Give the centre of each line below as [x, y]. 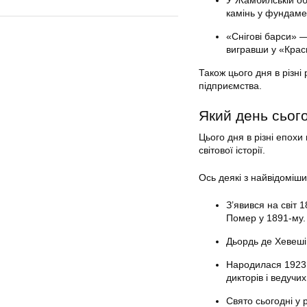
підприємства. [230, 86]
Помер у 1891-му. [266, 218]
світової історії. [232, 150]
